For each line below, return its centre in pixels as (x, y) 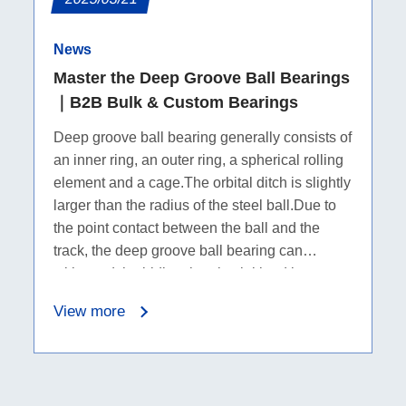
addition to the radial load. (136, 296)
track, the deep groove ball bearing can (178, 251)
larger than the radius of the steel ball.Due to (194, 206)
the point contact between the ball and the (186, 228)
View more (89, 312)
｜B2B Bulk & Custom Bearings (175, 103)
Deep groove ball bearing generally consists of (202, 138)
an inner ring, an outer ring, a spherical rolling (198, 160)
